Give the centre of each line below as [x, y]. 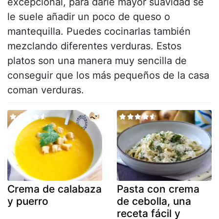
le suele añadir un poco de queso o [89, 16]
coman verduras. [46, 90]
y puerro [28, 201]
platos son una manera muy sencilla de [97, 60]
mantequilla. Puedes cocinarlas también [99, 31]
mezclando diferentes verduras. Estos [94, 46]
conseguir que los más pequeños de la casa [108, 75]
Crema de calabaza [55, 189]
